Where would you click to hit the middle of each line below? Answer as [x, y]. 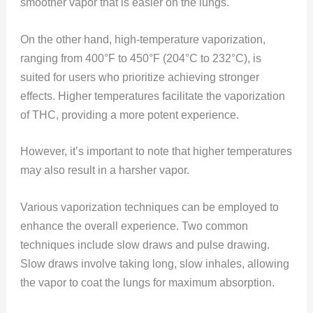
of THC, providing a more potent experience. [131, 115]
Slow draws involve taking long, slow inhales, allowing [154, 263]
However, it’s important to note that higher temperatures [156, 152]
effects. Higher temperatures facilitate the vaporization [152, 96]
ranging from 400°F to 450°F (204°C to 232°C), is [140, 58]
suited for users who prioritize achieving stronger [139, 77]
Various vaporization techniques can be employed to [149, 207]
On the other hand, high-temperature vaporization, [143, 39]
